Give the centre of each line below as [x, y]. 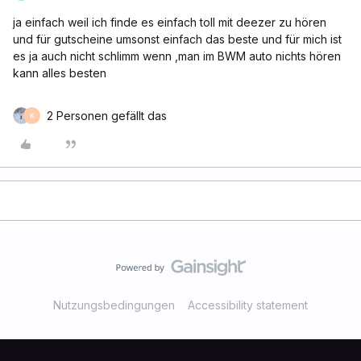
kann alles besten [60, 73]
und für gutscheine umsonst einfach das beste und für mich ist [177, 39]
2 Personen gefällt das [107, 116]
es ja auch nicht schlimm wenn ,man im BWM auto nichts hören [177, 56]
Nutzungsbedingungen [114, 305]
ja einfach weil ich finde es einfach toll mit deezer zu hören [170, 22]
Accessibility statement [248, 305]
